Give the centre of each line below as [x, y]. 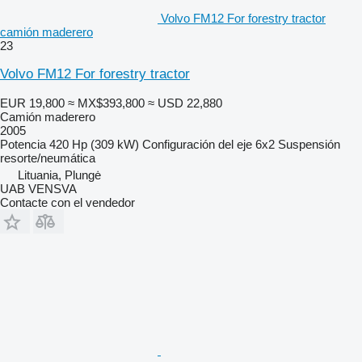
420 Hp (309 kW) [94, 144]
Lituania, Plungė [59, 175]
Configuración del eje [197, 144]
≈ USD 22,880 [185, 103]
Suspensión [309, 144]
